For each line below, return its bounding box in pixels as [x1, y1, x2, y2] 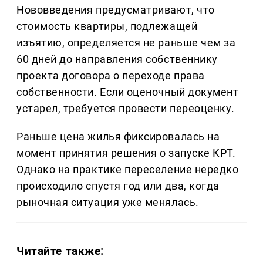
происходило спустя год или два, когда [16, 179, 220, 192]
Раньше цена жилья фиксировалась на [16, 130, 220, 143]
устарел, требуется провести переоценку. [16, 102, 235, 114]
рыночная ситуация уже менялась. [16, 195, 199, 208]
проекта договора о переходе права [16, 69, 205, 82]
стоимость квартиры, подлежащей [16, 19, 198, 32]
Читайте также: [16, 244, 104, 258]
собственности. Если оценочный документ [16, 85, 239, 98]
